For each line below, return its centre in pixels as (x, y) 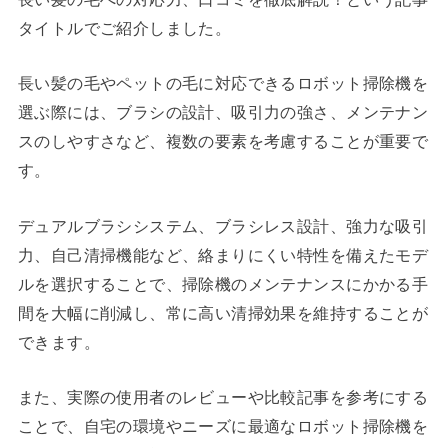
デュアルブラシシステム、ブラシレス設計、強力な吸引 (223, 225)
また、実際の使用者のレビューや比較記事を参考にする (223, 397)
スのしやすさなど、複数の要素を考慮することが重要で (223, 141)
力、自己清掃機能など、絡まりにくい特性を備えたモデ (223, 254)
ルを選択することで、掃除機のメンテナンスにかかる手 (223, 283)
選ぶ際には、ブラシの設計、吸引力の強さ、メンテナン (223, 112)
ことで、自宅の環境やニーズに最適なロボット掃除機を (223, 426)
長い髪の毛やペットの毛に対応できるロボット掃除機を (223, 83)
